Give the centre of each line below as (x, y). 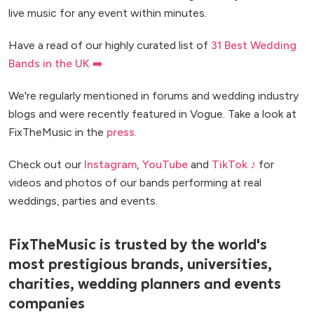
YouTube (165, 164)
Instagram (110, 164)
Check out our (46, 164)
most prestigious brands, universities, (140, 265)
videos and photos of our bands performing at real (135, 183)
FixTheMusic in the (57, 132)
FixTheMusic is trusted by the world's (138, 245)
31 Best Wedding (254, 45)
